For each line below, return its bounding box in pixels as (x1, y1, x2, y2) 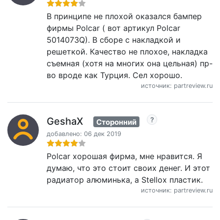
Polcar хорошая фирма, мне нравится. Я (47, 151, 202, 162)
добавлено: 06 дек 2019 (47, 130, 121, 138)
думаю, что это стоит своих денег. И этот (47, 163, 210, 173)
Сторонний (96, 117, 137, 127)
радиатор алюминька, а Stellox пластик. (47, 175, 203, 185)
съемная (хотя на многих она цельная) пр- (47, 58, 213, 68)
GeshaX (47, 115, 83, 127)
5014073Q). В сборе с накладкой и (47, 34, 181, 45)
